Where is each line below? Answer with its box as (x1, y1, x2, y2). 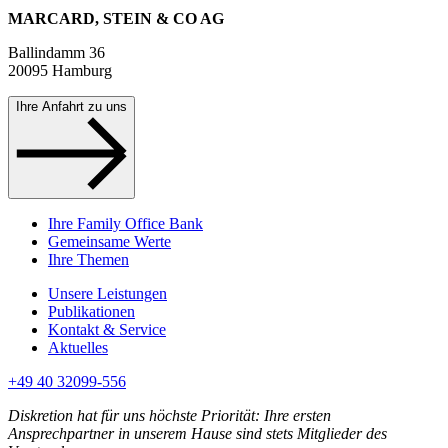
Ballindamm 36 (8, 44, 105, 62)
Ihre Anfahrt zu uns (16, 99, 127, 115)
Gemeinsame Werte (48, 233, 171, 251)
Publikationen (48, 303, 135, 321)
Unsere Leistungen (48, 285, 167, 303)
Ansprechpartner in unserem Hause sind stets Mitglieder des (8, 425, 387, 443)
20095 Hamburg (8, 62, 112, 80)
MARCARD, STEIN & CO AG (8, 10, 224, 28)
